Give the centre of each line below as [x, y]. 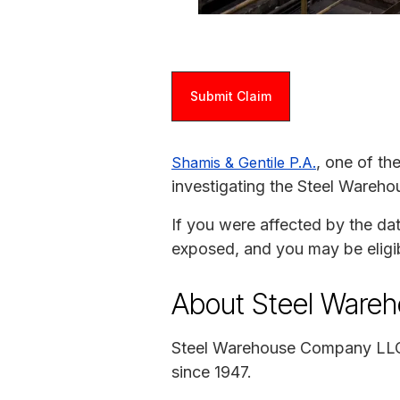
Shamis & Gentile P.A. [244, 162]
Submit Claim [231, 96]
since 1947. [212, 371]
